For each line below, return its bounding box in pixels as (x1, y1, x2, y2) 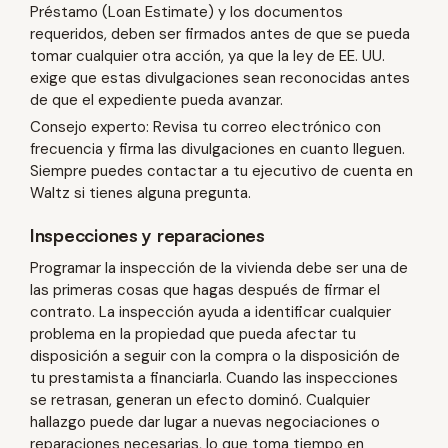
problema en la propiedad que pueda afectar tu (30, 323, 356, 344)
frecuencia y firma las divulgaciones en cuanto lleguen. (30, 138, 405, 159)
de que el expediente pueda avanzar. (30, 89, 283, 110)
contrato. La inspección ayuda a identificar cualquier (30, 301, 391, 322)
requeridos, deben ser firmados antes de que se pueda (30, 23, 410, 44)
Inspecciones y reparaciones (30, 223, 265, 246)
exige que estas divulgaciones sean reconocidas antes (30, 67, 410, 88)
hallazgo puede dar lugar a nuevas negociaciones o (30, 411, 380, 432)
